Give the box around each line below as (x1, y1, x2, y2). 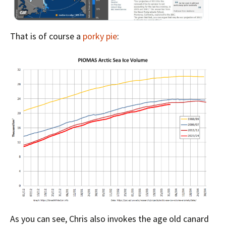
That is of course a (10, 30, 83, 42)
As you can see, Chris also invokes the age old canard (10, 213, 209, 224)
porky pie (83, 30, 117, 42)
